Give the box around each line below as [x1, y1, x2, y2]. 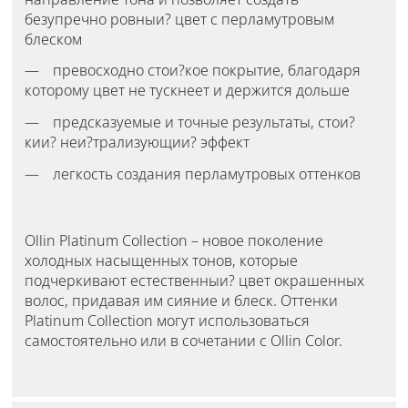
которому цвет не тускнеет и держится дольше [24, 80, 350, 101]
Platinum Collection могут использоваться [24, 310, 310, 331]
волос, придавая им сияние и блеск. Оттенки [24, 290, 338, 311]
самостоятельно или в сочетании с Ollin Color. [24, 330, 342, 351]
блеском [24, 28, 82, 49]
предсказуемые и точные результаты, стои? [52, 112, 355, 133]
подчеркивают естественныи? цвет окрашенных [24, 270, 364, 291]
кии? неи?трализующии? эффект [24, 132, 250, 153]
